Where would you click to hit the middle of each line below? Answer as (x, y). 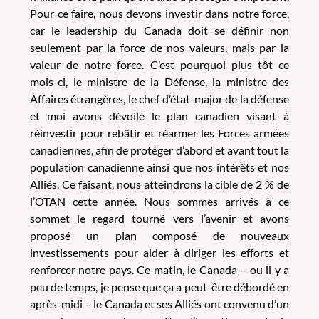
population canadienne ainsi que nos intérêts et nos (159, 167)
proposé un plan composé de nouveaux (159, 236)
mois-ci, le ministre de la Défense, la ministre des (159, 82)
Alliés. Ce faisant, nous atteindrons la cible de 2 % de (159, 184)
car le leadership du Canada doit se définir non (159, 31)
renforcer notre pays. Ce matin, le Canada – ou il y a (159, 270)
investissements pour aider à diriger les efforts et (159, 253)
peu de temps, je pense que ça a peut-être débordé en (159, 287)
